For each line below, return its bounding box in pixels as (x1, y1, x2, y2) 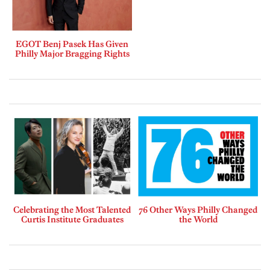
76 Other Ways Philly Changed (139, 204, 257, 215)
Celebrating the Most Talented (13, 204, 131, 215)
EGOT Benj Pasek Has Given (16, 38, 128, 49)
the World (178, 213, 218, 225)
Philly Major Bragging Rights (14, 48, 130, 59)
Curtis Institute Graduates (20, 213, 124, 225)
